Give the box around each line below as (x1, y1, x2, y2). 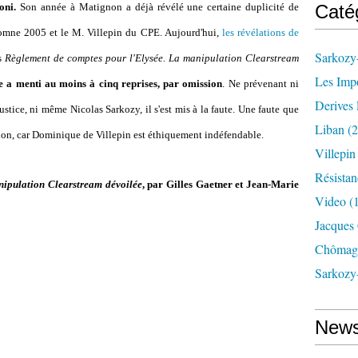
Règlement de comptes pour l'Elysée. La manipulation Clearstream (5, 52, 299, 64)
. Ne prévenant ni (222, 78, 300, 89)
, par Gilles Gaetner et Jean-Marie (141, 178, 300, 190)
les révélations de (221, 26, 300, 38)
